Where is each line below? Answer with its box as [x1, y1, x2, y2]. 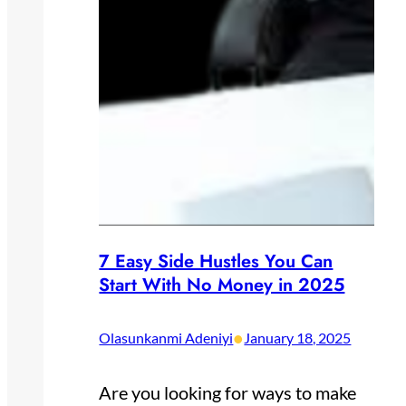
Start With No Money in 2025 [99, 272, 345, 299]
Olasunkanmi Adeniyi [99, 329, 234, 347]
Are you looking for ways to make [99, 382, 357, 404]
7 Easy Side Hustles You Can [99, 248, 333, 275]
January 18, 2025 [244, 329, 352, 347]
